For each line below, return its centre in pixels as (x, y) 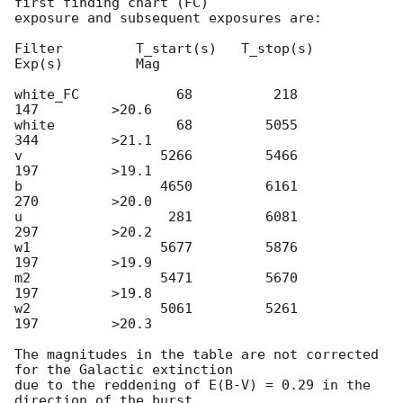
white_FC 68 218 (156, 95)
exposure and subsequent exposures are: (168, 18)
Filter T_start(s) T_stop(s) (164, 49)
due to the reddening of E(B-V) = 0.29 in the (193, 385)
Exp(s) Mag (87, 64)
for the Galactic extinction (124, 370)
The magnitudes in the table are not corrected (197, 355)
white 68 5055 (156, 125)
